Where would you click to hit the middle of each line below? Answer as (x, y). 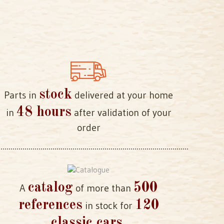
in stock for (108, 205)
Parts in (21, 95)
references (50, 205)
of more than (103, 188)
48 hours (44, 112)
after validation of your (121, 112)
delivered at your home (122, 95)
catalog (50, 188)
